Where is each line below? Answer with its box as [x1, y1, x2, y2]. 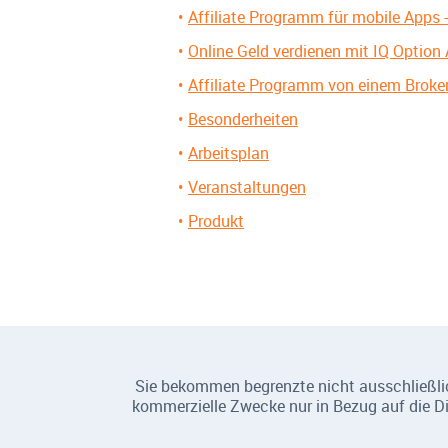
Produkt [188, 210, 244, 232]
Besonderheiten [188, 108, 298, 130]
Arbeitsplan [188, 142, 269, 164]
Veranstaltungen [188, 176, 306, 198]
